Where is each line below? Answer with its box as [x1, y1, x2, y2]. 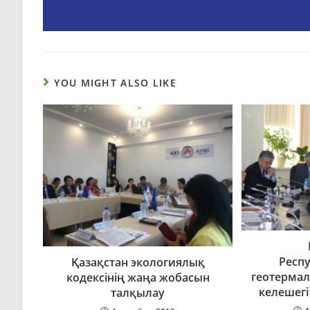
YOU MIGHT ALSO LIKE [54, 75, 177, 89]
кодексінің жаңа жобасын [66, 270, 210, 286]
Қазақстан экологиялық [71, 255, 205, 271]
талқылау [111, 285, 165, 301]
